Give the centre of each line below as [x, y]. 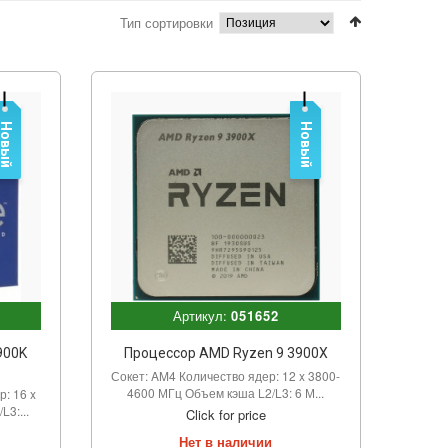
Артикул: [201, 315]
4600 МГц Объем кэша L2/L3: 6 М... [226, 392]
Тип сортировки [166, 22]
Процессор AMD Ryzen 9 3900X [225, 352]
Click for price [225, 414]
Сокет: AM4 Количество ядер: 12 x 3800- [226, 375]
